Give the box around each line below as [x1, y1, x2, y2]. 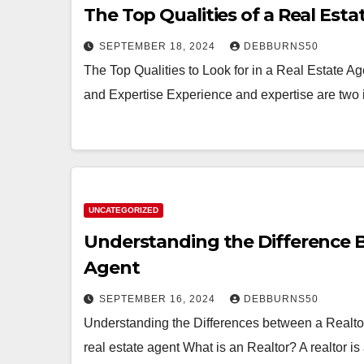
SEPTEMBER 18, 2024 [99, 41, 219, 52]
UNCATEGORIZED [89, 206, 158, 214]
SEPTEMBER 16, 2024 [99, 293, 219, 305]
